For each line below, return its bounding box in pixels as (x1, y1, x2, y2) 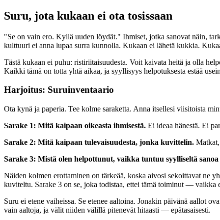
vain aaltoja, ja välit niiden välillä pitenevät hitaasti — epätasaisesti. (4, 205, 211, 214)
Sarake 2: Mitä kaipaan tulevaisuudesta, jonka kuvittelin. (4, 137, 194, 146)
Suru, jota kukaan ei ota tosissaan (4, 9, 172, 22)
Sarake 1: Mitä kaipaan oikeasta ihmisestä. (4, 121, 146, 130)
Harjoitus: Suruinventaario (4, 84, 114, 95)
